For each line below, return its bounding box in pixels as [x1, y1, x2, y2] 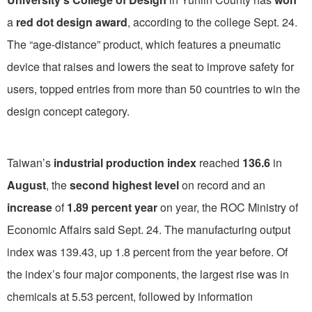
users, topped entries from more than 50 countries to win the [7, 80, 300, 97]
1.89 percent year [67, 198, 157, 215]
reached [196, 154, 242, 171]
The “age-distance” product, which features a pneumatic [7, 36, 281, 52]
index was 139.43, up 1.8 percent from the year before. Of [7, 243, 288, 260]
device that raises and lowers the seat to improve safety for [7, 58, 294, 75]
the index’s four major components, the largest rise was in [7, 265, 289, 282]
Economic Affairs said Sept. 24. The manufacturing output [7, 221, 290, 237]
